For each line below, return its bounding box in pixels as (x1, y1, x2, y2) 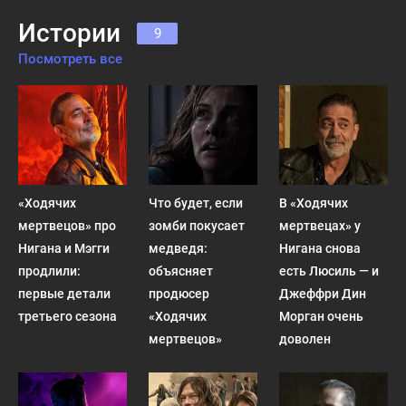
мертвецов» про (18, 218, 116, 233)
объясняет (148, 264, 213, 278)
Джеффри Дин (278, 286, 366, 301)
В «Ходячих (278, 196, 348, 210)
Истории (18, 18, 121, 48)
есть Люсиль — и (278, 264, 379, 278)
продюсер (148, 286, 209, 301)
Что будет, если (148, 196, 243, 210)
